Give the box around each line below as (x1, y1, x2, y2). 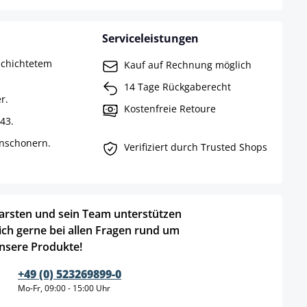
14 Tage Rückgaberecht (123, 79, 231, 93)
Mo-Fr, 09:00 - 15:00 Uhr (18, 282, 110, 295)
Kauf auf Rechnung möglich (123, 58, 251, 71)
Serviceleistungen (101, 31, 199, 47)
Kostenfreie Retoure (123, 101, 216, 115)
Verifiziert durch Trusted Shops (123, 140, 267, 153)
